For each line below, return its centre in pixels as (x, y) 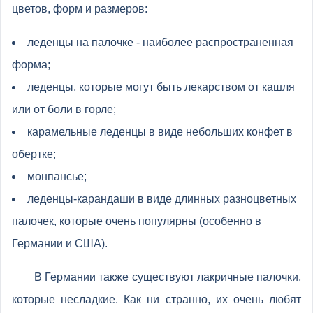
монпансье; (57, 176)
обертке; (34, 154)
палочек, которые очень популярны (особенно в (137, 221)
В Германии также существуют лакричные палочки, (168, 277)
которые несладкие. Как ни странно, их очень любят (156, 299)
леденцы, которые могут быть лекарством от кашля (161, 87)
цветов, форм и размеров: (80, 9)
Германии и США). (60, 243)
